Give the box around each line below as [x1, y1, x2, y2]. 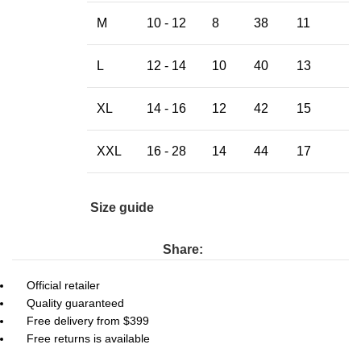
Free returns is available [27, 332, 150, 346]
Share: [162, 243, 203, 257]
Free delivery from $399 [27, 314, 149, 328]
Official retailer [27, 279, 100, 293]
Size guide [90, 201, 155, 215]
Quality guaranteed [27, 297, 124, 310]
